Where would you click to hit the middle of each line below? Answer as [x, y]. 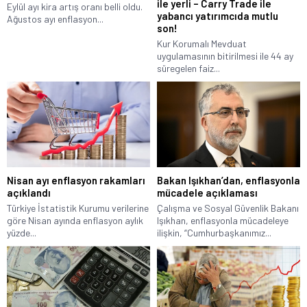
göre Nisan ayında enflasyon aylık [75, 221]
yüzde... [22, 233]
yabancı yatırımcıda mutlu [218, 15]
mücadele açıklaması [207, 193]
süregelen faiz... [188, 68]
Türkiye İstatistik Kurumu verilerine [78, 208]
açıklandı [29, 193]
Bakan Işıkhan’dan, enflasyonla [229, 181]
